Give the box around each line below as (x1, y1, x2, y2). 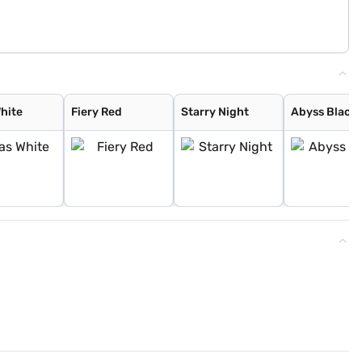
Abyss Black (291, 105, 358, 119)
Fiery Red (71, 105, 123, 119)
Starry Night (181, 105, 250, 119)
